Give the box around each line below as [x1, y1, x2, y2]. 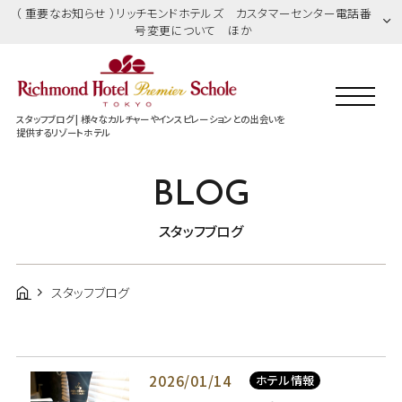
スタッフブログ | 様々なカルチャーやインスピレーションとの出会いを [15, 111, 285, 126]
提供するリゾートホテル [15, 125, 110, 139]
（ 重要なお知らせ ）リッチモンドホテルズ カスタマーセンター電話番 [14, 4, 372, 22]
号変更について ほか [135, 22, 253, 39]
